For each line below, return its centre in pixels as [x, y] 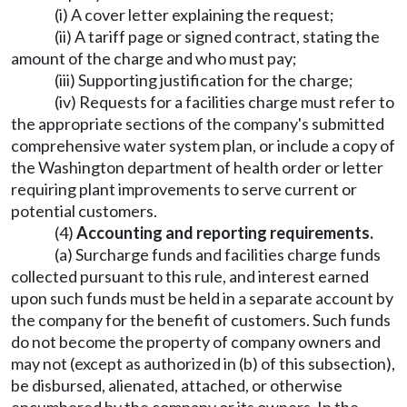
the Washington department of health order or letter [197, 167]
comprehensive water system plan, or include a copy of [203, 145]
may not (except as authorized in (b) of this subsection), [203, 363]
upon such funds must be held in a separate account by [202, 298]
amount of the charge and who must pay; [154, 58]
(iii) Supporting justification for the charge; [204, 80]
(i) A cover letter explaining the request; [194, 15]
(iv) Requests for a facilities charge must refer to [224, 102]
